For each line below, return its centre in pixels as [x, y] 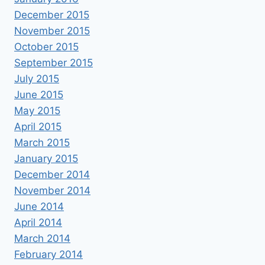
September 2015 [54, 62]
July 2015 [37, 78]
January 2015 [46, 158]
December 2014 [52, 174]
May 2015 [37, 110]
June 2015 [39, 94]
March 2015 [42, 142]
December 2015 [52, 14]
